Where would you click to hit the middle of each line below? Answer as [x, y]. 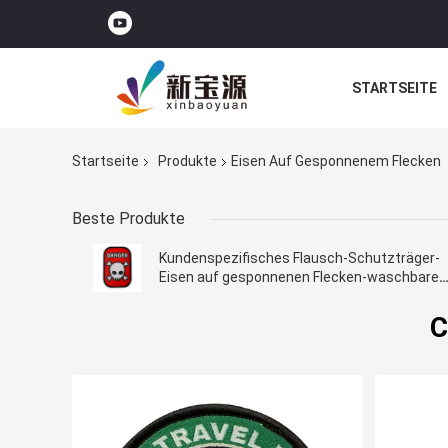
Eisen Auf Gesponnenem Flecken [336, 161]
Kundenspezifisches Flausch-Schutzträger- [299, 258]
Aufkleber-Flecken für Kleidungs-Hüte [278, 296]
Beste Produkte [128, 219]
